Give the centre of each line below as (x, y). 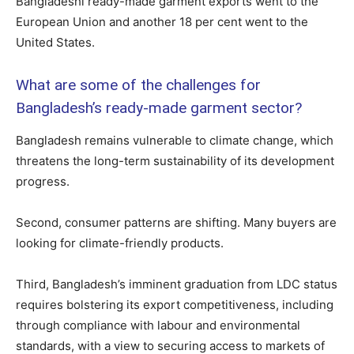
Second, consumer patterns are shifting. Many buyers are (176, 223)
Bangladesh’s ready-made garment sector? (159, 108)
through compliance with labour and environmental (158, 326)
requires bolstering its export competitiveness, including (175, 305)
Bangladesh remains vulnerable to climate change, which (175, 141)
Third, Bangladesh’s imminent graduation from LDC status (177, 284)
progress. (43, 182)
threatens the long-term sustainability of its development (175, 161)
